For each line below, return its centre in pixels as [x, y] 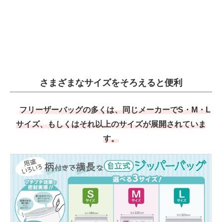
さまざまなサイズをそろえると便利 [111, 83]
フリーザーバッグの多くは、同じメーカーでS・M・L [115, 110]
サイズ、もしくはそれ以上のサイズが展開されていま [111, 124]
